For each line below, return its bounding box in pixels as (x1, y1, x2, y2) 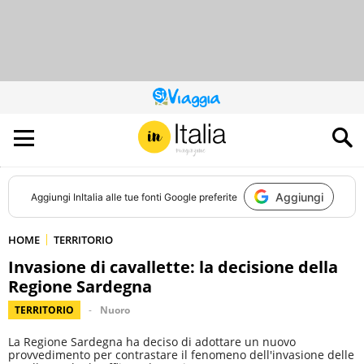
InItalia (72, 190, 103, 203)
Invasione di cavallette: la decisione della (8, 256, 338, 278)
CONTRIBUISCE (180, 114, 249, 128)
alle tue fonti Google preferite (102, 190, 237, 203)
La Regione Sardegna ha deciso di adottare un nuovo (8, 334, 296, 349)
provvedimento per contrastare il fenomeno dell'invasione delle (8, 347, 354, 362)
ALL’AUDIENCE (180, 123, 241, 137)
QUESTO (180, 94, 219, 108)
